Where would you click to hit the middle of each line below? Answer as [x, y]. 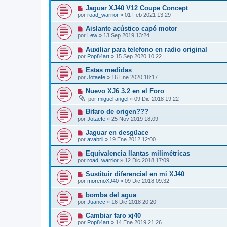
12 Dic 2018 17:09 [147, 160]
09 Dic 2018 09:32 [147, 181]
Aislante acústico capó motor [131, 29]
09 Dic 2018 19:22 [157, 99]
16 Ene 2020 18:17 [135, 77]
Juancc [96, 202]
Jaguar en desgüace [117, 133]
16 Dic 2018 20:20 [134, 202]
